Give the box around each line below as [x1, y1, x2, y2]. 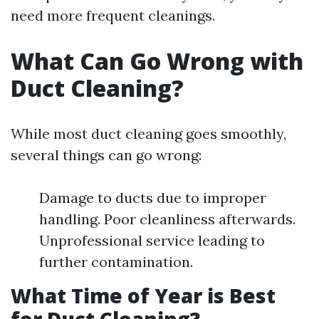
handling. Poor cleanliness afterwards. [39, 210, 296, 229]
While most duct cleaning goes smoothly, [11, 125, 286, 143]
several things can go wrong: [11, 146, 202, 164]
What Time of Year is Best [11, 282, 276, 310]
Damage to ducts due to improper [39, 189, 266, 207]
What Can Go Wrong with [11, 46, 303, 77]
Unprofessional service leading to [39, 231, 265, 250]
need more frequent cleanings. [11, 6, 215, 25]
